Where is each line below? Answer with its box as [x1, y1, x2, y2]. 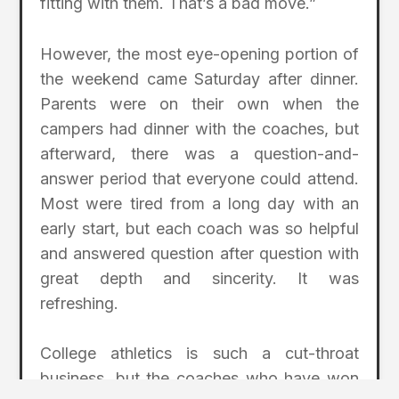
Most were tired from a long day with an [40, 193, 359, 213]
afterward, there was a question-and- [40, 143, 359, 163]
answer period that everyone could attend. [40, 168, 359, 188]
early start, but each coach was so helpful [40, 218, 359, 238]
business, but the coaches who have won [40, 369, 359, 388]
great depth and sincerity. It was [40, 268, 359, 288]
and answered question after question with [40, 243, 359, 263]
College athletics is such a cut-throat [40, 344, 359, 363]
